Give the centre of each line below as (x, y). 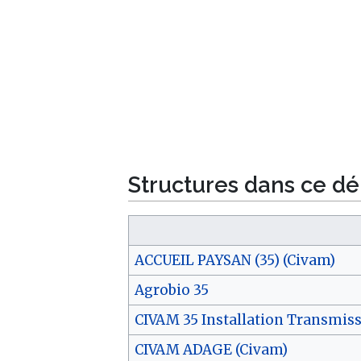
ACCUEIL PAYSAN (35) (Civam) (234, 261)
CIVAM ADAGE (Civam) (211, 350)
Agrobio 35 (171, 290)
